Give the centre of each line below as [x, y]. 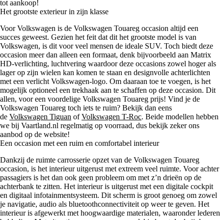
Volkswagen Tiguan [40, 117]
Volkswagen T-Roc [111, 117]
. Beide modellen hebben [180, 117]
